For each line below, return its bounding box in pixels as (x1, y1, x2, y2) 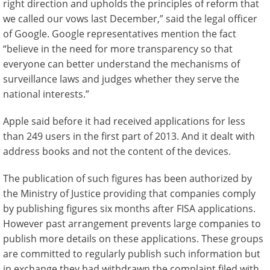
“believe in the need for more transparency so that (3, 42, 233, 55)
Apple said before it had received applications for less (3, 115, 245, 128)
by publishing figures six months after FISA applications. (3, 202, 256, 215)
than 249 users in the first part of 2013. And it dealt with (3, 130, 255, 143)
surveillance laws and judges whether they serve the (3, 72, 239, 86)
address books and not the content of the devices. (3, 145, 231, 158)
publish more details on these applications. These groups (3, 232, 263, 245)
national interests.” (3, 87, 89, 101)
